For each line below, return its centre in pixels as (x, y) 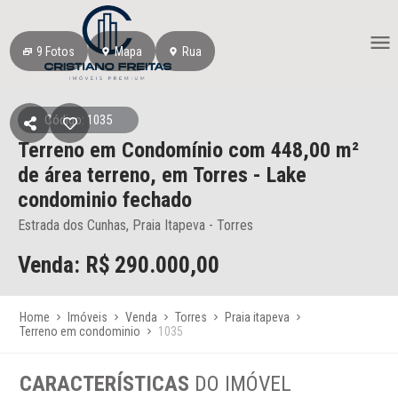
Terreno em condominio (80, 331)
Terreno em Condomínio (120, 150)
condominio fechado (105, 200)
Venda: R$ (64, 265)
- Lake (277, 175)
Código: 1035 (78, 120)
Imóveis (88, 317)
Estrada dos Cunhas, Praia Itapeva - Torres (135, 225)
